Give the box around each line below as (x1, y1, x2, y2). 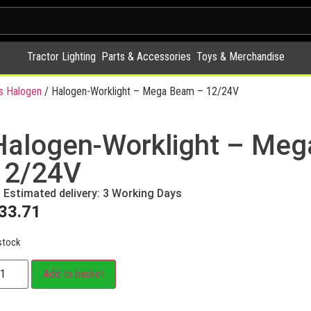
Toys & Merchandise (196, 50, 285, 63)
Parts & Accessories (101, 50, 191, 63)
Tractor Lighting (26, 50, 96, 63)
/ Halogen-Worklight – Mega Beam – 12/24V (42, 85, 239, 98)
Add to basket (42, 267, 104, 281)
